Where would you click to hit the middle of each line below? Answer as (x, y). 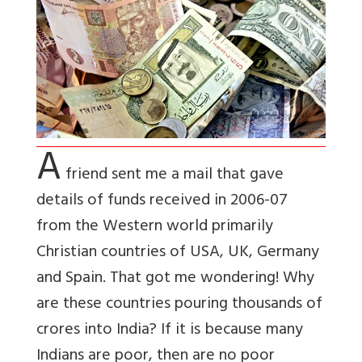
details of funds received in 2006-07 (162, 202)
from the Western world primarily (155, 228)
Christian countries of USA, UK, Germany (178, 254)
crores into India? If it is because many (170, 331)
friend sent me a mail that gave (173, 176)
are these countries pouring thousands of (179, 305)
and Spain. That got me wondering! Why (175, 280)
